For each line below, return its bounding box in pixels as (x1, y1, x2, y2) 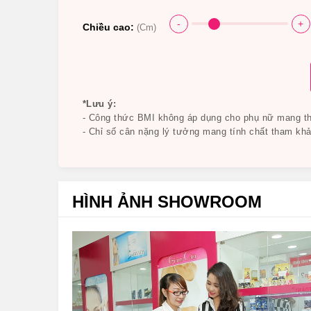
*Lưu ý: (82, 98, 116, 109)
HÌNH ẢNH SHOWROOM (72, 192, 262, 211)
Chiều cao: (82, 21, 137, 33)
